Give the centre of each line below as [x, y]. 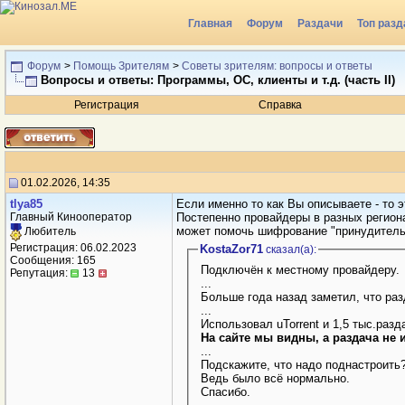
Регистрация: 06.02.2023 [73, 248]
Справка [280, 105]
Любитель [49, 232]
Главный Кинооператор [71, 217]
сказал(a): [289, 250]
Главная [210, 24]
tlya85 [26, 204]
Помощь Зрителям [121, 66]
